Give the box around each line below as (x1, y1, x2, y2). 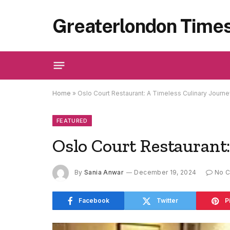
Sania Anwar (84, 168, 124, 177)
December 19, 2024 (134, 168, 197, 177)
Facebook (78, 197, 109, 204)
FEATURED (56, 117, 88, 124)
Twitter (157, 197, 178, 204)
